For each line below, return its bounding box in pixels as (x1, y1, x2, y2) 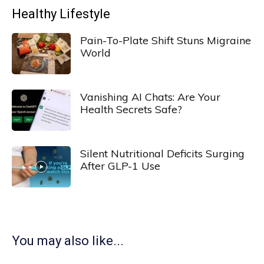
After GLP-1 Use (80, 159, 160, 173)
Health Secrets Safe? (80, 103, 182, 116)
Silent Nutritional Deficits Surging (80, 147, 245, 160)
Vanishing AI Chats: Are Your (80, 90, 220, 104)
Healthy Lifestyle (12, 6, 110, 21)
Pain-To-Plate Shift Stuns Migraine (80, 34, 251, 47)
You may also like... (12, 233, 124, 248)
